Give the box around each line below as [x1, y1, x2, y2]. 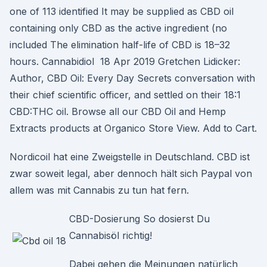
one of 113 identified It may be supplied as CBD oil [10, 5, 234, 17]
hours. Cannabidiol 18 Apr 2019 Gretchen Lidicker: [10, 55, 240, 67]
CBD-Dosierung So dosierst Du [69, 213, 210, 225]
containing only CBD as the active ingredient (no [10, 22, 227, 34]
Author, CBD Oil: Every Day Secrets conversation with [10, 72, 255, 84]
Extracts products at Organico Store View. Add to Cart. [10, 122, 257, 134]
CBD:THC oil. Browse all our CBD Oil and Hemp [10, 105, 226, 117]
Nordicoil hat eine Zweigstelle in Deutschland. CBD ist [10, 151, 250, 163]
